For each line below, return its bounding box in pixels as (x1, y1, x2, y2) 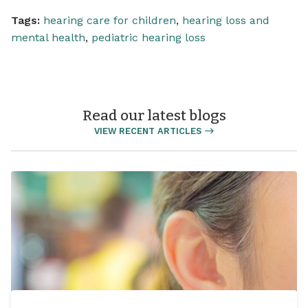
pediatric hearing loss (91, 30, 206, 44)
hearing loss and (182, 13, 269, 27)
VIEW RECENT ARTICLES (93, 125, 201, 136)
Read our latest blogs (82, 107, 226, 124)
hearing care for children (43, 13, 176, 27)
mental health (11, 30, 85, 44)
